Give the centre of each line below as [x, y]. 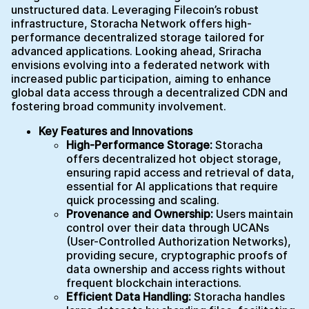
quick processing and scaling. [143, 200]
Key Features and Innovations [116, 131]
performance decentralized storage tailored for [138, 38]
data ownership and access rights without [176, 269]
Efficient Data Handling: [129, 297]
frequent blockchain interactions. [154, 283]
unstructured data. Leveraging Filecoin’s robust [135, 10]
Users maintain [255, 214]
